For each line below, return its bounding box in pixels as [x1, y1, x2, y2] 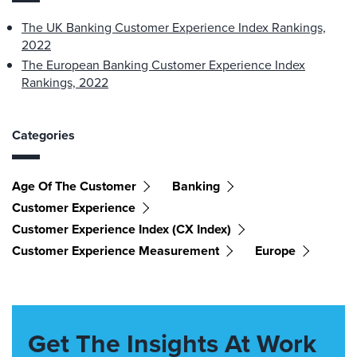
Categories [12, 126, 75, 145]
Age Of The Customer [12, 177, 136, 196]
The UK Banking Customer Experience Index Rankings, [22, 18, 326, 37]
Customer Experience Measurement [12, 241, 219, 261]
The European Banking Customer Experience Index [22, 56, 305, 74]
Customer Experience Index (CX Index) [12, 220, 231, 239]
